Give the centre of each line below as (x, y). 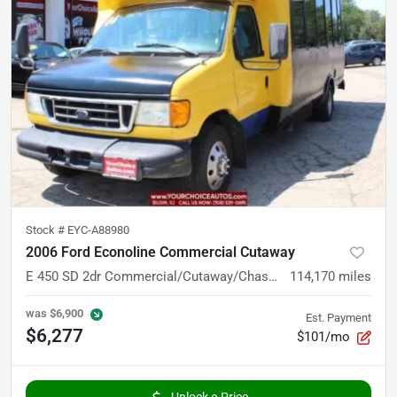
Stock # (47, 230)
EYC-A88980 (98, 230)
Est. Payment (339, 317)
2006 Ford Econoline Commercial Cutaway (160, 252)
